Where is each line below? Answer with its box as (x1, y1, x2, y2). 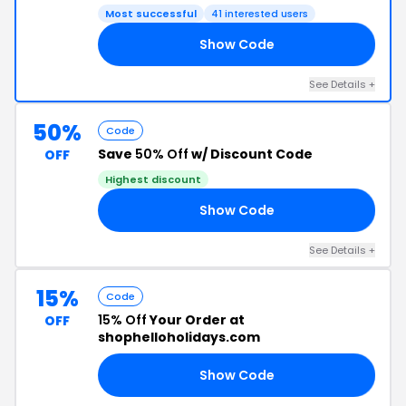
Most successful (105, 6, 197, 21)
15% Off (98, 311, 147, 329)
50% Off (135, 145, 188, 163)
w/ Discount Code (188, 145, 313, 163)
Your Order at (147, 311, 245, 329)
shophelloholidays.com (98, 328, 260, 346)
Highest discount (105, 172, 201, 187)
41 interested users (211, 6, 308, 21)
